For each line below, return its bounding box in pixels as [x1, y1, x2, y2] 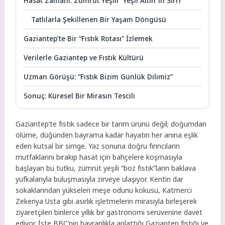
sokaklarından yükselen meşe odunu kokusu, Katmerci [16, 185, 192, 195]
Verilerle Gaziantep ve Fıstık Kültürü [24, 52, 144, 62]
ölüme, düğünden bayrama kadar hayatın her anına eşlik [16, 130, 198, 140]
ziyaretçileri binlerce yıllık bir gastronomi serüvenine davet [16, 207, 203, 217]
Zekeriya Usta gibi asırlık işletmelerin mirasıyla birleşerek [16, 196, 197, 206]
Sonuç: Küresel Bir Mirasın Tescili [24, 90, 136, 100]
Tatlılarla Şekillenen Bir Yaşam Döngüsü [31, 14, 167, 24]
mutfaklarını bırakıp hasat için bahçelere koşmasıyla [16, 152, 183, 162]
